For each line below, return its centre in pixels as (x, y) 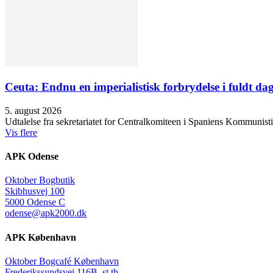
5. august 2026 (33, 110)
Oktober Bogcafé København (62, 261)
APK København (41, 237)
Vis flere (21, 132)
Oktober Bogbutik (40, 180)
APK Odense (32, 157)
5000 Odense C (35, 202)
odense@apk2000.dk (46, 213)
